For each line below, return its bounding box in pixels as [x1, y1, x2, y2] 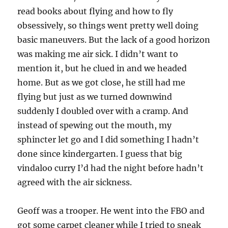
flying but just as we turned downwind [17, 92, 173, 102]
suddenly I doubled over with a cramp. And [17, 106, 189, 117]
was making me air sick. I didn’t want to [17, 49, 179, 60]
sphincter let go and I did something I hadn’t [17, 134, 199, 145]
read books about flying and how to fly [17, 6, 174, 17]
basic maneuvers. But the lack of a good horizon [17, 35, 211, 45]
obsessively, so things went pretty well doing [17, 20, 199, 31]
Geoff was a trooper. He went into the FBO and [17, 206, 205, 216]
